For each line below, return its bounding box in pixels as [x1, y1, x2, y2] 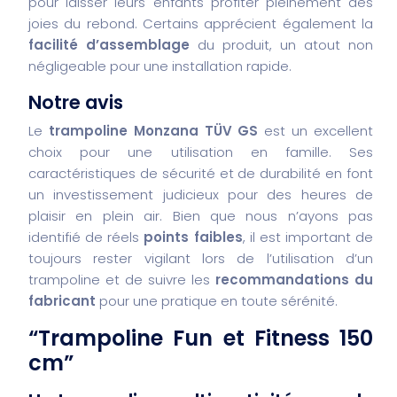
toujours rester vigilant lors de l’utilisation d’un [28, 248, 373, 268]
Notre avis [28, 89, 123, 115]
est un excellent [258, 121, 374, 140]
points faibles [144, 227, 243, 246]
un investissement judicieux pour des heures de [28, 184, 373, 204]
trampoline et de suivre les [28, 269, 215, 289]
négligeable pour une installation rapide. [28, 56, 292, 75]
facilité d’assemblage [28, 35, 190, 54]
